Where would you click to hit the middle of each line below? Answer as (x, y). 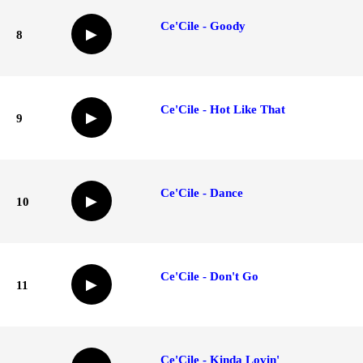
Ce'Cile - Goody (203, 26)
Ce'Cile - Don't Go (209, 276)
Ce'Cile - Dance (202, 192)
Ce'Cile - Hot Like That (223, 109)
